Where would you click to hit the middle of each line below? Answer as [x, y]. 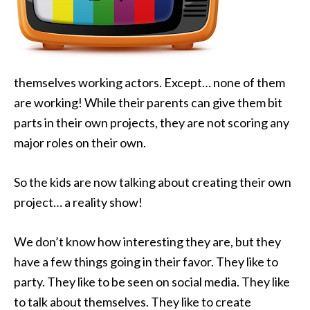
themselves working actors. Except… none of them [149, 82]
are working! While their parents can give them [140, 102]
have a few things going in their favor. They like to [146, 262]
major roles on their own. [80, 143]
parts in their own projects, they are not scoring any [152, 122]
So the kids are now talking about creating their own [153, 182]
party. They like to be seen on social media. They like [152, 282]
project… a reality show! [78, 202]
